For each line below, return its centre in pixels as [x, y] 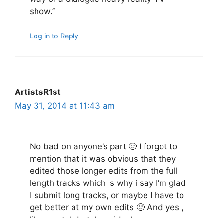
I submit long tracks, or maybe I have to [107, 195]
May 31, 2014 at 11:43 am [65, 106]
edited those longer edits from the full [104, 171]
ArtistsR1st [38, 92]
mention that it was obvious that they [103, 158]
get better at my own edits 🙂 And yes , [107, 207]
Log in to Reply [54, 36]
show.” [42, 11]
